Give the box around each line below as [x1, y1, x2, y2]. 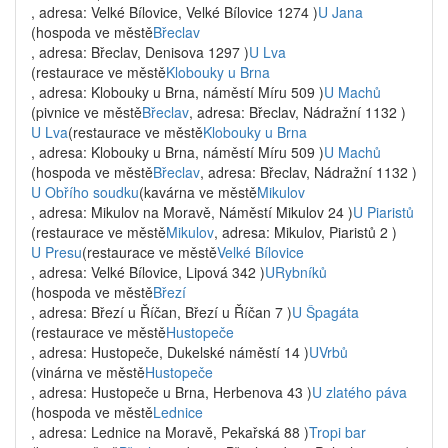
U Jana [318, 2, 363, 22]
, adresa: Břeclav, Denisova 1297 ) [31, 42, 249, 62]
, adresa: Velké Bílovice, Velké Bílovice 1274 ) [31, 2, 318, 22]
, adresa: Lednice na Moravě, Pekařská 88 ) [31, 422, 309, 442]
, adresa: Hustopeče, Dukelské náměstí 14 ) [31, 342, 309, 362]
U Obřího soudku [31, 182, 139, 202]
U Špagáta [292, 302, 359, 322]
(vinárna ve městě [31, 362, 145, 382]
